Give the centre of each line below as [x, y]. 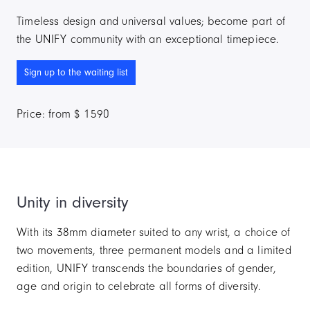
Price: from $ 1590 [63, 114]
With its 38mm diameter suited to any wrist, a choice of [154, 232]
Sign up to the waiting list [76, 73]
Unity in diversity [73, 202]
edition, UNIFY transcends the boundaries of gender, [146, 268]
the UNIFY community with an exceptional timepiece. [148, 39]
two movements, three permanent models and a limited [154, 250]
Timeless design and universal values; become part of [151, 21]
